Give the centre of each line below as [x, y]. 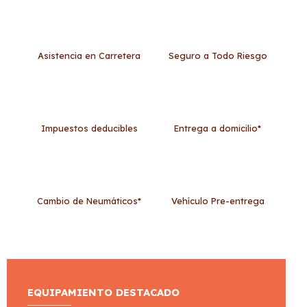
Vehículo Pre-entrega [218, 201]
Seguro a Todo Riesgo [218, 56]
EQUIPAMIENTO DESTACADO [103, 293]
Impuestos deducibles [89, 128]
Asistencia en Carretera [89, 56]
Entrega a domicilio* [218, 128]
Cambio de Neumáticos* [89, 201]
